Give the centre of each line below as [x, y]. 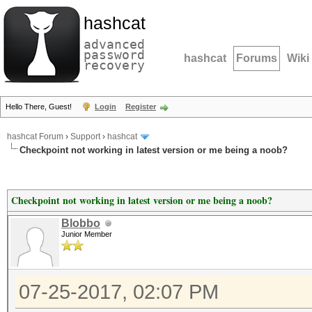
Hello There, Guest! [40, 107]
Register [141, 107]
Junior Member [87, 234]
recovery [114, 65]
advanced [114, 44]
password [114, 55]
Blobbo [81, 223]
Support [85, 137]
